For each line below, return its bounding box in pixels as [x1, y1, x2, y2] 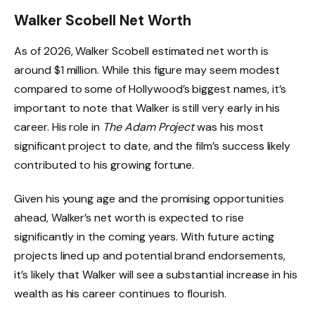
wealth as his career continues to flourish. [14, 285, 226, 301]
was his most [194, 119, 264, 134]
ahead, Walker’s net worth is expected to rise [14, 210, 244, 225]
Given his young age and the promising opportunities [14, 191, 284, 206]
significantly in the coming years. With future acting [14, 229, 274, 244]
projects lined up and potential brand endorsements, [14, 247, 285, 263]
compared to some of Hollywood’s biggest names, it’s [14, 81, 286, 96]
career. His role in [14, 119, 103, 134]
